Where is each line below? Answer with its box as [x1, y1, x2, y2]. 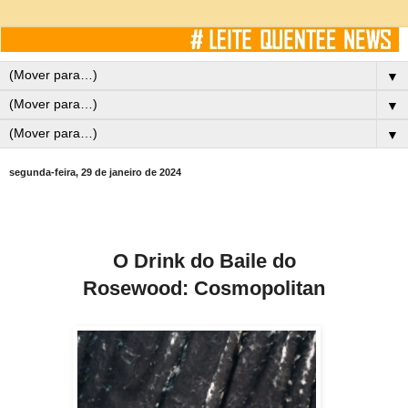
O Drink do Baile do [112, 250, 296, 273]
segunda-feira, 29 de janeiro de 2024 [9, 166, 181, 178]
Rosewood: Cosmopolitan [83, 277, 325, 301]
